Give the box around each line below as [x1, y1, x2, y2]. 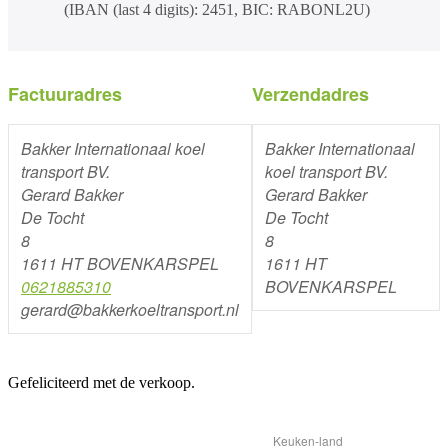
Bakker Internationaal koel [21, 137, 205, 161]
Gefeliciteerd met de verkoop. [8, 374, 195, 392]
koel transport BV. [265, 160, 388, 184]
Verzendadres [252, 81, 369, 108]
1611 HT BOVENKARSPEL [21, 252, 219, 276]
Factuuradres [8, 81, 122, 108]
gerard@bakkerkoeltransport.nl [21, 298, 239, 322]
